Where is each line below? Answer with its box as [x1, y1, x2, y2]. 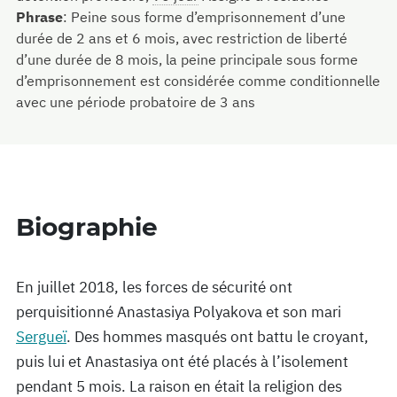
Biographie [16, 212, 158, 242]
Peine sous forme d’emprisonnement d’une [71, 8, 346, 26]
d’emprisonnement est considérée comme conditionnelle [16, 72, 380, 90]
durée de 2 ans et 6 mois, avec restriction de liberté [16, 29, 347, 47]
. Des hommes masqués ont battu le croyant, [66, 327, 369, 346]
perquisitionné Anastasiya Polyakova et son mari [16, 302, 341, 322]
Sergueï [16, 327, 66, 346]
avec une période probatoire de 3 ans [16, 93, 255, 111]
